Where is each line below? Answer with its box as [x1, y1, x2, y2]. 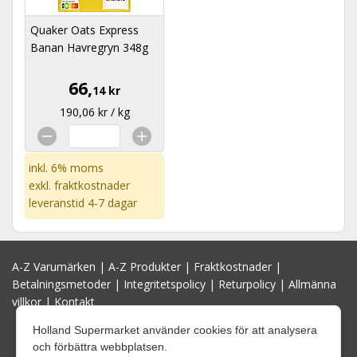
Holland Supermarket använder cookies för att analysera [33, 324, 317, 336]
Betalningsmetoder [12, 277, 111, 292]
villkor [12, 294, 41, 309]
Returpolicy [218, 277, 276, 292]
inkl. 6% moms [29, 160, 104, 175]
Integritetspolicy [124, 277, 206, 292]
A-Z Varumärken [12, 259, 96, 274]
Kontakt [54, 294, 95, 309]
